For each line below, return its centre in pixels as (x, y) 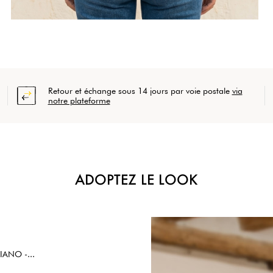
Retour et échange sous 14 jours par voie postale (140, 91)
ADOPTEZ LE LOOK (136, 180)
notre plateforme (79, 101)
